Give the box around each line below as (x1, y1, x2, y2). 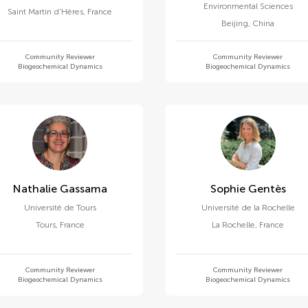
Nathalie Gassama (60, 182, 108, 195)
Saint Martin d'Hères (8, 7, 84, 16)
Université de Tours (23, 203, 96, 212)
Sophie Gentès (247, 182, 286, 195)
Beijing (221, 19, 249, 28)
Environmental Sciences (203, 1, 293, 11)
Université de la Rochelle (201, 203, 295, 212)
